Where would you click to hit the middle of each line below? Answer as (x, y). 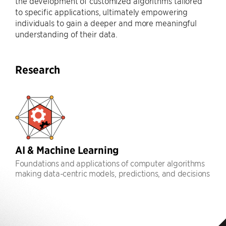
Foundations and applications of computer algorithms (110, 163)
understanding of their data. (67, 34)
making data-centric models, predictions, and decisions (112, 173)
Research (38, 70)
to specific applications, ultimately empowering (102, 12)
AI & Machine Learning (67, 150)
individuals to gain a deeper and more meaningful (106, 23)
